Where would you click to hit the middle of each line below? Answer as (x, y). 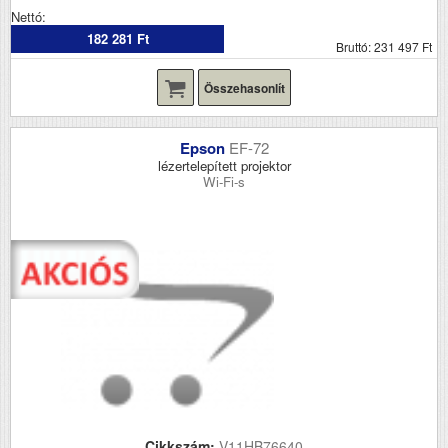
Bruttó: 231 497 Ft (384, 47)
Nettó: (28, 17)
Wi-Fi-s (224, 182)
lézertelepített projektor (224, 166)
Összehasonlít (244, 88)
